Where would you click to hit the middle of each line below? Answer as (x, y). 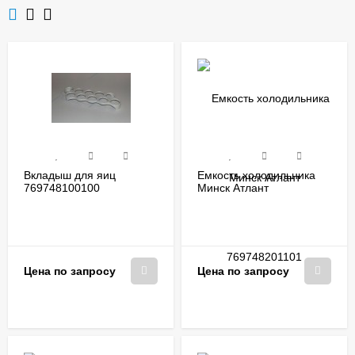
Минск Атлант (233, 187)
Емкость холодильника (256, 175)
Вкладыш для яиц (70, 175)
